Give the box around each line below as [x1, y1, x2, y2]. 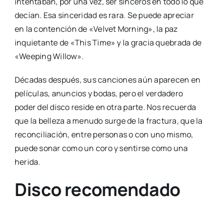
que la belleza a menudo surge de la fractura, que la [14, 115, 203, 127]
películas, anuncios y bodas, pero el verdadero [14, 88, 183, 99]
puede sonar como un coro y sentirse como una [14, 143, 188, 154]
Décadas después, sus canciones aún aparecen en [14, 74, 201, 86]
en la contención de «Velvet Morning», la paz [14, 23, 178, 35]
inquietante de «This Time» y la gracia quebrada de [14, 37, 201, 48]
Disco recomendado [14, 177, 180, 202]
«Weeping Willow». [14, 51, 84, 62]
